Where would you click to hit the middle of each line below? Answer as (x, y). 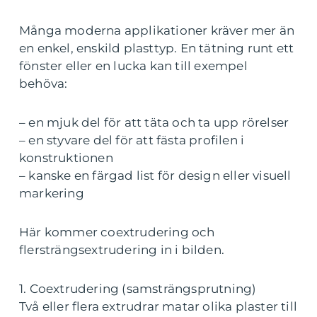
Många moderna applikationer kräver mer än (157, 31)
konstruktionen (66, 158)
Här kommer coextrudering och (117, 232)
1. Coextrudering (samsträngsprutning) (138, 289)
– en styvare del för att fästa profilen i (132, 140)
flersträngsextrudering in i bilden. (122, 250)
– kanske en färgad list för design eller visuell (155, 176)
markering (52, 194)
